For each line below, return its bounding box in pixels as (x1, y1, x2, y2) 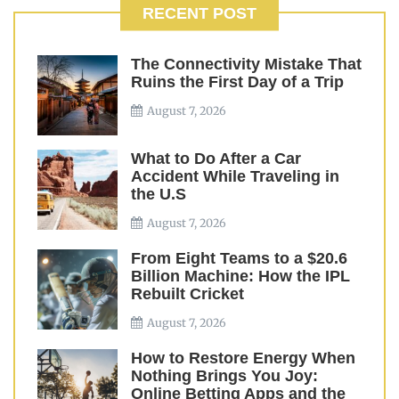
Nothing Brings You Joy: (131, 367, 318, 385)
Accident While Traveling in (131, 167, 339, 185)
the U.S (131, 185, 186, 203)
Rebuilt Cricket (131, 285, 244, 303)
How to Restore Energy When (131, 349, 355, 367)
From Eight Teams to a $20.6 (131, 249, 347, 267)
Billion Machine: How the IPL (131, 267, 350, 285)
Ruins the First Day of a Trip (131, 73, 344, 91)
